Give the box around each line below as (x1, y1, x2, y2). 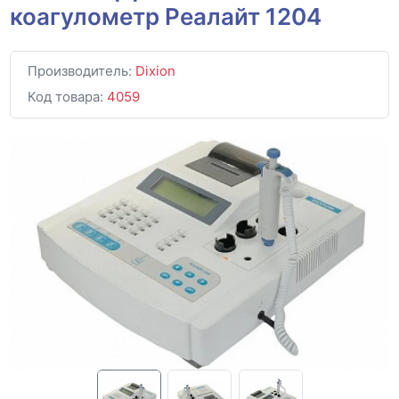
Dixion (135, 61, 175, 79)
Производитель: (28, 61, 135, 79)
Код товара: (28, 88, 107, 106)
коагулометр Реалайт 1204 (10, 3, 322, 30)
